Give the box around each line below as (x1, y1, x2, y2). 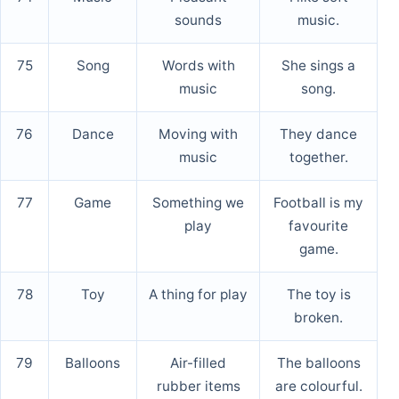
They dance (280, 126, 357, 143)
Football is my (273, 194, 363, 212)
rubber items (156, 378, 240, 395)
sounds (175, 12, 222, 29)
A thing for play (149, 286, 248, 304)
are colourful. (274, 378, 362, 395)
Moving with (159, 126, 238, 143)
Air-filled (170, 354, 226, 372)
